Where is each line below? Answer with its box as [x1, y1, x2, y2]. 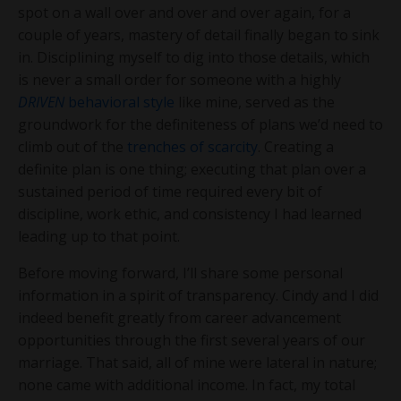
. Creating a [258, 136, 334, 157]
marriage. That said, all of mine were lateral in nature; [18, 352, 377, 372]
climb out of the [18, 136, 127, 157]
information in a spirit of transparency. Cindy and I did [18, 285, 379, 305]
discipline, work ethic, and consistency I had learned [18, 203, 362, 224]
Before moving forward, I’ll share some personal [18, 262, 343, 283]
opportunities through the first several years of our [18, 329, 365, 350]
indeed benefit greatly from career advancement [18, 307, 341, 328]
